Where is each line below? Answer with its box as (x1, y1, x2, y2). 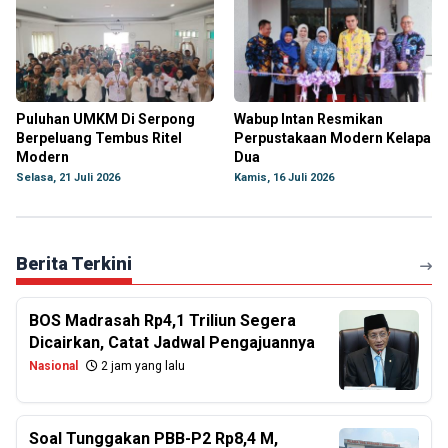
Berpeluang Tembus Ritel (16, 129, 182, 146)
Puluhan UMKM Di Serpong (16, 110, 195, 127)
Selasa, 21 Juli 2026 (16, 170, 120, 184)
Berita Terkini (16, 252, 132, 274)
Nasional (29, 358, 78, 373)
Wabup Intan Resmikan (234, 110, 383, 127)
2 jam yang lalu (98, 358, 185, 373)
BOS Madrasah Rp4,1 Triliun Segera (29, 310, 296, 330)
